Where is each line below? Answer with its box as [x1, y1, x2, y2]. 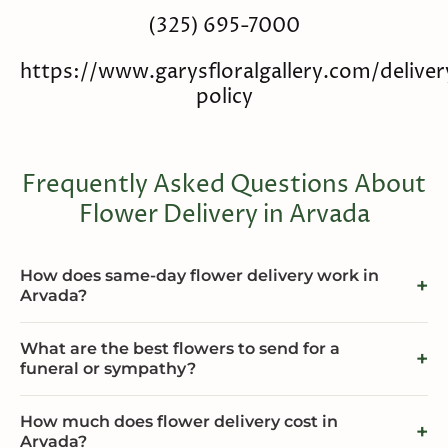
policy [195, 82, 253, 111]
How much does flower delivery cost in [20, 412, 338, 432]
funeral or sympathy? [20, 359, 196, 379]
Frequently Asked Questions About [22, 169, 426, 202]
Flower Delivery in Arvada [78, 199, 370, 232]
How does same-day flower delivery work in [20, 266, 379, 286]
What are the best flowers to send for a [20, 339, 340, 359]
